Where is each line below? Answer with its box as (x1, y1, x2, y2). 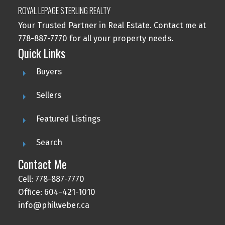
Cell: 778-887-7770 (18, 174, 84, 184)
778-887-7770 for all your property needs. (18, 33, 173, 43)
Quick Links (18, 44, 65, 62)
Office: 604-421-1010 (18, 187, 95, 197)
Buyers (36, 66, 62, 76)
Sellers (36, 90, 61, 100)
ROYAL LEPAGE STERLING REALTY (18, 4, 110, 17)
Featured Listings (36, 114, 100, 124)
